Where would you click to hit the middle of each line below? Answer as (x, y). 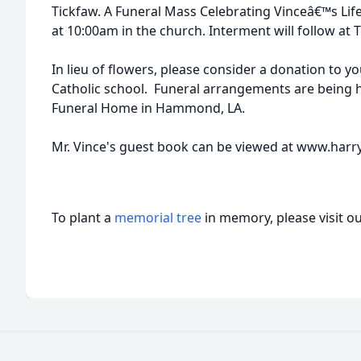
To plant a (83, 218)
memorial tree (158, 218)
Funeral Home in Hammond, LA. (148, 108)
